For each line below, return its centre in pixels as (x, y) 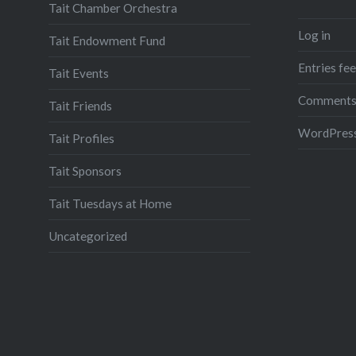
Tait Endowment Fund (106, 40)
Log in (314, 35)
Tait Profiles (81, 138)
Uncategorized (87, 236)
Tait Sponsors (85, 170)
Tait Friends (80, 105)
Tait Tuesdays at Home (110, 203)
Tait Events (78, 73)
